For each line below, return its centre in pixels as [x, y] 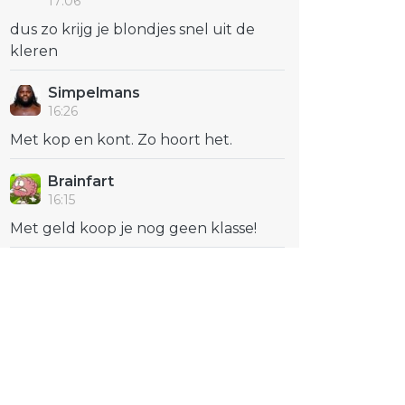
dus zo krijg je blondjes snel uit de [132, 29]
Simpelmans [94, 93]
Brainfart [81, 181]
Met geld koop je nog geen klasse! [133, 228]
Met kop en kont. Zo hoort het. [121, 140]
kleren [34, 51]
